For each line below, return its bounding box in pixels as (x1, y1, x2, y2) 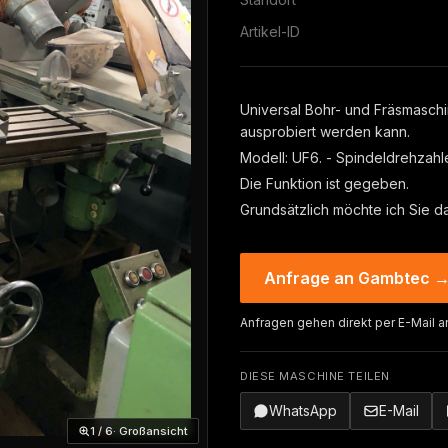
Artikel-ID (240, 23, 300, 40)
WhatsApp (269, 402, 337, 419)
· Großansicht (113, 424, 188, 439)
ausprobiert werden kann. (240, 123, 410, 140)
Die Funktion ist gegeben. (240, 175, 409, 192)
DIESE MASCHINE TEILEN (240, 369, 390, 383)
